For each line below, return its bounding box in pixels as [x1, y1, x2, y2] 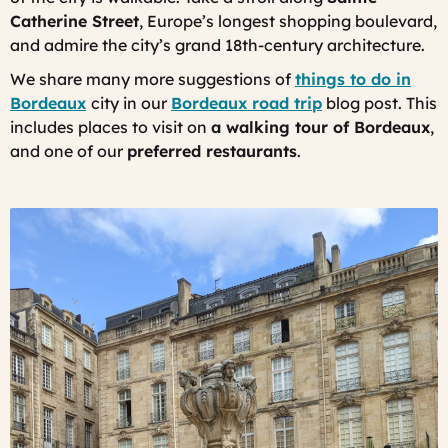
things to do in [295, 68, 411, 89]
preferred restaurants [127, 140, 297, 161]
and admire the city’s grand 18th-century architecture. [10, 34, 429, 55]
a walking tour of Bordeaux [211, 116, 430, 137]
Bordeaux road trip [171, 92, 322, 113]
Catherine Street [10, 10, 139, 31]
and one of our [10, 140, 127, 161]
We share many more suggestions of [10, 68, 295, 89]
